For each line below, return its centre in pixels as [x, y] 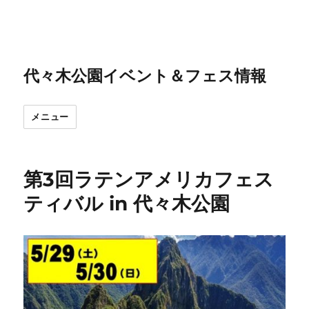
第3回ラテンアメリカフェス [149, 179]
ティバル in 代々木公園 [127, 203]
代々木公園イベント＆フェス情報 [145, 76]
